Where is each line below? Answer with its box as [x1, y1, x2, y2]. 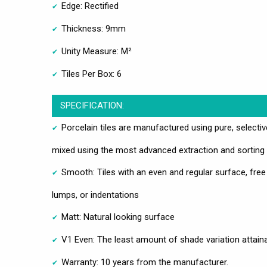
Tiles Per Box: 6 [61, 69, 122, 80]
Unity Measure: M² [61, 46, 132, 57]
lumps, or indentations [52, 190, 139, 201]
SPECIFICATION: [60, 100, 124, 111]
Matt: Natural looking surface [61, 212, 175, 223]
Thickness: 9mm [61, 23, 126, 35]
